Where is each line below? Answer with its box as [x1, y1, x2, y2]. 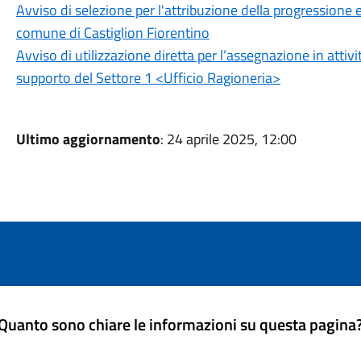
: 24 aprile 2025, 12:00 [160, 128, 297, 150]
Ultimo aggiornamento [15, 128, 160, 150]
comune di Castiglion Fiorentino [15, 22, 210, 44]
